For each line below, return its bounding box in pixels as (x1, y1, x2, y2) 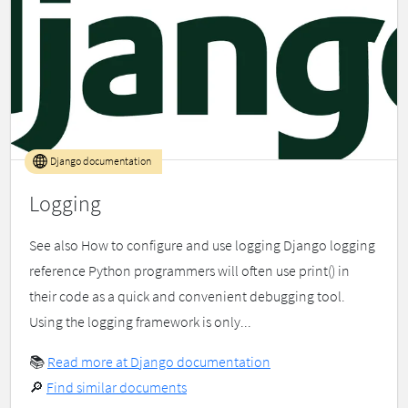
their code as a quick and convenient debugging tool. (29, 287, 345, 306)
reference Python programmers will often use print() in (29, 261, 350, 280)
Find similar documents (46, 378, 187, 397)
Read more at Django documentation (47, 352, 270, 372)
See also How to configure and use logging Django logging (29, 236, 375, 255)
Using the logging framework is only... (29, 312, 251, 331)
